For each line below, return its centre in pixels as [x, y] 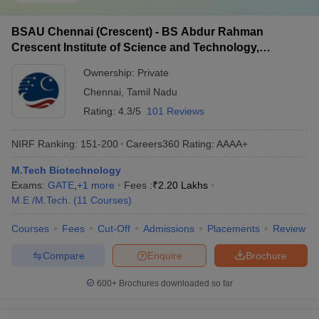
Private [153, 73]
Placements [234, 229]
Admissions [169, 229]
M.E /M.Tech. [41, 200]
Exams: [30, 185]
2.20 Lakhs [183, 185]
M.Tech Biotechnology [66, 170]
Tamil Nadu [152, 92]
